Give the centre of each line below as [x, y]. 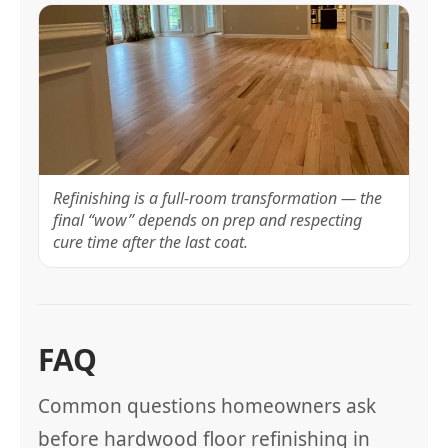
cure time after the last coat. [150, 242]
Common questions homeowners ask [207, 406]
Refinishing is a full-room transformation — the [217, 198]
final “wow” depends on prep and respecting [207, 220]
